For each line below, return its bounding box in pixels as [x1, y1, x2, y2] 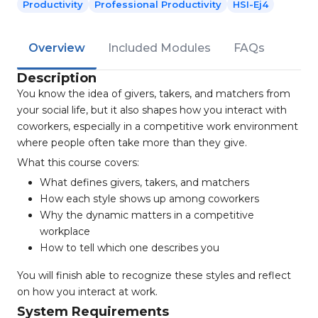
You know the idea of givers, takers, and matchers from [17, 87, 290, 100]
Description [17, 70, 97, 86]
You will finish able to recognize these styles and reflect [17, 269, 291, 282]
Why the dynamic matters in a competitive [40, 209, 254, 221]
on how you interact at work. [17, 285, 158, 298]
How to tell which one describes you [40, 241, 219, 254]
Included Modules [108, 41, 211, 55]
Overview [28, 41, 85, 55]
